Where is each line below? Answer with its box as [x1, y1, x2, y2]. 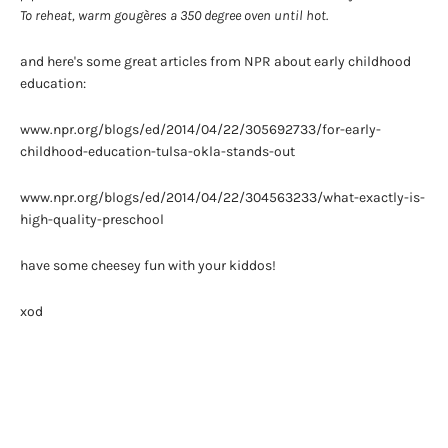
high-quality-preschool [20, 210, 164, 228]
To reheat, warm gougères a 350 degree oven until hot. [20, 6, 328, 24]
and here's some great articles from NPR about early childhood [20, 52, 411, 70]
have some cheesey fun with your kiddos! [20, 256, 276, 274]
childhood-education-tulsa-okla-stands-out [20, 142, 295, 160]
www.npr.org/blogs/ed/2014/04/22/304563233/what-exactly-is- [20, 188, 425, 206]
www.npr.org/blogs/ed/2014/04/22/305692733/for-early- [20, 120, 381, 138]
